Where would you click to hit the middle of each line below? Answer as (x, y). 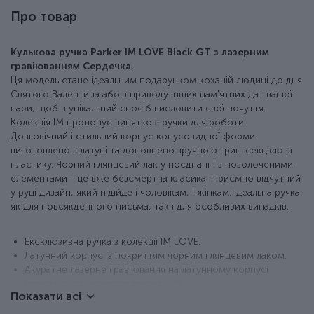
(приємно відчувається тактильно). (104, 284)
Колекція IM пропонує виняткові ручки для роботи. (128, 123)
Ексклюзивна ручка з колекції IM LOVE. (112, 242)
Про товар (44, 17)
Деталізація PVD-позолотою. (90, 298)
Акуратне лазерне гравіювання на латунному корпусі (146, 270)
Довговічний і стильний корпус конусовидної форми (133, 137)
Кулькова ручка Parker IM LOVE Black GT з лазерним (140, 53)
